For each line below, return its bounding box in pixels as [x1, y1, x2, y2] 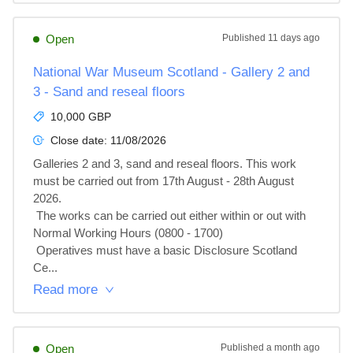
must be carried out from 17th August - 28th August [33, 174, 297, 188]
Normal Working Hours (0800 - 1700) [33, 226, 223, 240]
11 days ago [268, 32, 320, 43]
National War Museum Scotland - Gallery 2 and [33, 65, 310, 80]
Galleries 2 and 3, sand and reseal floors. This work [33, 157, 299, 170]
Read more [33, 282, 98, 297]
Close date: [50, 134, 110, 147]
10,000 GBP [50, 110, 111, 123]
